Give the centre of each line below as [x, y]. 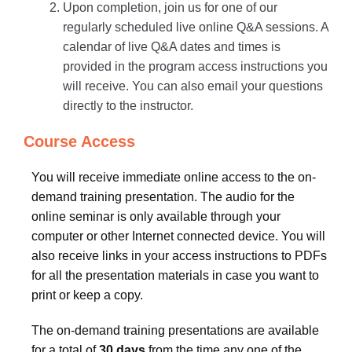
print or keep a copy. [87, 295]
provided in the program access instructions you [195, 66]
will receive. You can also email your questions [193, 86]
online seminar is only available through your [156, 216]
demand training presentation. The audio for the [163, 197]
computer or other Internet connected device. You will [178, 236]
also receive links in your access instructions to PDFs [179, 256]
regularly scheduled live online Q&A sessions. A [196, 27]
